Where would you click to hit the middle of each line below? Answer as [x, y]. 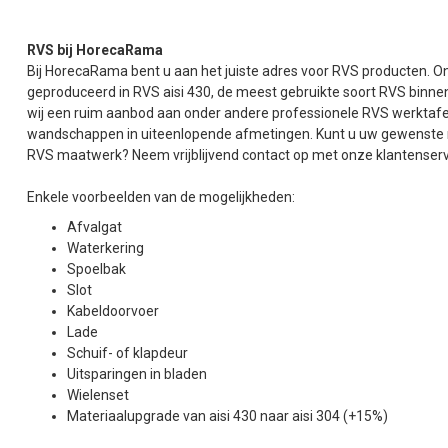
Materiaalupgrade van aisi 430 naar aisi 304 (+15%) [227, 415]
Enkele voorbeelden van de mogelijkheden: [161, 197]
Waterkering [105, 247]
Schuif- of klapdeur [127, 352]
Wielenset [98, 394]
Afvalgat [94, 226]
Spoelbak [96, 268]
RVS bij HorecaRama [95, 50]
